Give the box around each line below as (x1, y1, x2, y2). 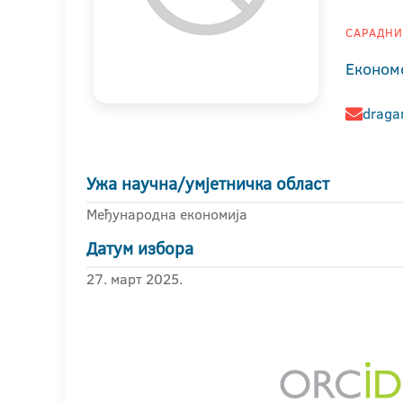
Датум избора (86, 237, 193, 261)
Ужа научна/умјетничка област (86, 172, 329, 196)
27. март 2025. (86, 269, 183, 289)
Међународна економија (86, 204, 247, 224)
